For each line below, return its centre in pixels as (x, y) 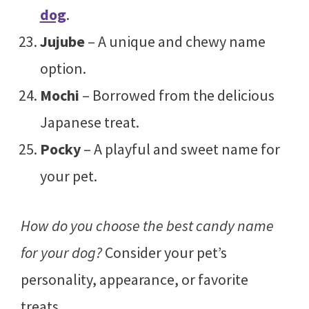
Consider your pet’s (165, 252)
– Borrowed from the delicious (177, 95)
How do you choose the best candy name (147, 225)
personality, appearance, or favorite (134, 279)
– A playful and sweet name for (180, 149)
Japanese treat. (89, 122)
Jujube (62, 41)
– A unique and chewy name (175, 41)
